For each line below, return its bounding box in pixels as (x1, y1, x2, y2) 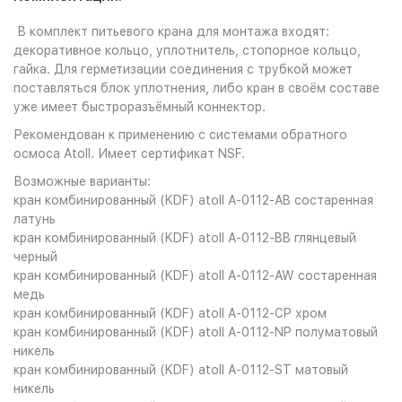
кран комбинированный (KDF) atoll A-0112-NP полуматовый (13, 325, 378, 339)
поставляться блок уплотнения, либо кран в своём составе (13, 81, 380, 95)
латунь (13, 212, 56, 226)
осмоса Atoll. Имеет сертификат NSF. (13, 146, 245, 161)
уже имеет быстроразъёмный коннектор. (13, 100, 266, 114)
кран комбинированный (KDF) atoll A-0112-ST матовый (13, 363, 348, 377)
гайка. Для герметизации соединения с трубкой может (13, 62, 353, 76)
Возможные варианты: (13, 174, 151, 188)
